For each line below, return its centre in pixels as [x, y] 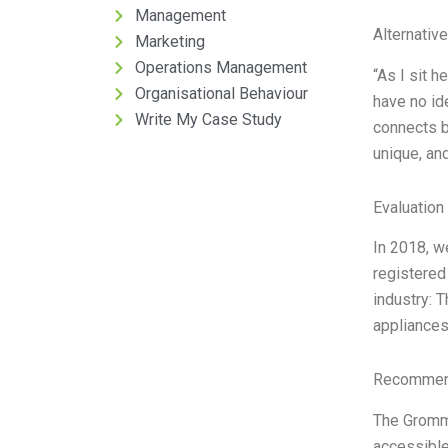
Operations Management [220, 67]
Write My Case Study [208, 119]
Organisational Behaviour [221, 93]
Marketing [169, 41]
